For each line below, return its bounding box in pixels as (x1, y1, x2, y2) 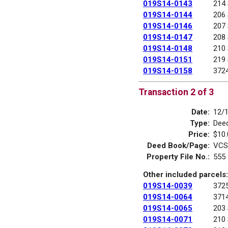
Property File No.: (147, 152, 210, 162)
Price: (188, 130, 210, 139)
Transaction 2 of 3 (138, 87, 214, 97)
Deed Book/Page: (147, 141, 210, 151)
